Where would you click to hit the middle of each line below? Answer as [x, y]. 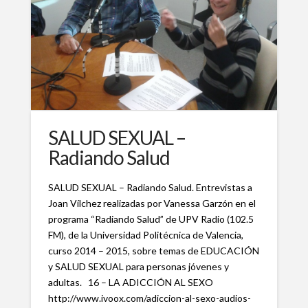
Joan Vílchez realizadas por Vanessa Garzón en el [152, 203]
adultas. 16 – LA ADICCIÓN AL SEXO [130, 283]
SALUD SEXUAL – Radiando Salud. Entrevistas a [150, 188]
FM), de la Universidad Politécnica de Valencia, [145, 235]
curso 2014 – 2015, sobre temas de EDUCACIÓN [153, 251]
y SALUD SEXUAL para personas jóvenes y [138, 267]
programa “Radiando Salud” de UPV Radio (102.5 [151, 219]
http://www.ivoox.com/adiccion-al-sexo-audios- [149, 298]
